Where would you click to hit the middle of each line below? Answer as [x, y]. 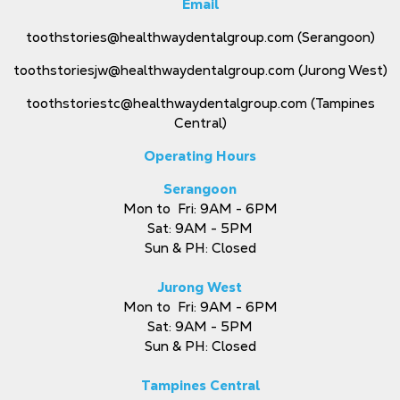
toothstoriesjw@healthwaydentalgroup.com [154, 71]
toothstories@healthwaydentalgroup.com [159, 37]
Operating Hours [200, 156]
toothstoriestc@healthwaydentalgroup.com [166, 104]
